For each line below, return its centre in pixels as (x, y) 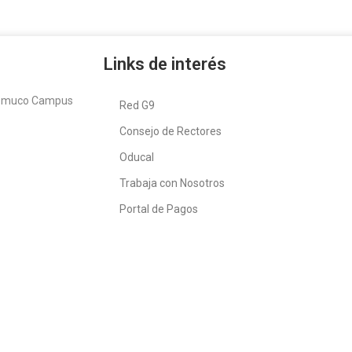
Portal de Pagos (159, 209)
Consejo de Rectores (170, 131)
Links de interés (165, 64)
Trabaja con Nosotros (172, 183)
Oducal (137, 157)
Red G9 (137, 105)
